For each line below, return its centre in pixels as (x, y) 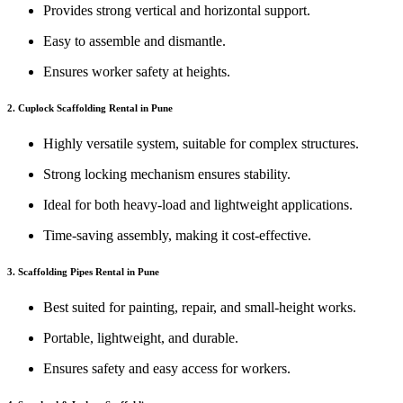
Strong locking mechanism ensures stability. (167, 175)
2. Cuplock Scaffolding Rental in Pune (90, 108)
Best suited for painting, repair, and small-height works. (200, 308)
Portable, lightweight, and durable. (141, 338)
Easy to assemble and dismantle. (134, 41)
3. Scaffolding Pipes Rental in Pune (83, 272)
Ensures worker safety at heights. (137, 72)
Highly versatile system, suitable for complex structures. (201, 144)
